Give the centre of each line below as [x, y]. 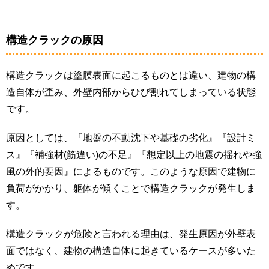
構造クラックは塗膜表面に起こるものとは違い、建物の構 [131, 75]
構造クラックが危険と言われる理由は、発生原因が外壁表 [131, 234]
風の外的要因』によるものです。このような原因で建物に [131, 171]
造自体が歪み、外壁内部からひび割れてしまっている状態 [131, 92]
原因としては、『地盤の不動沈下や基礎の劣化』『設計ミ [131, 138]
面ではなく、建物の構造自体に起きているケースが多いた [131, 250]
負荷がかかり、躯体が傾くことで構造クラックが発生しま [131, 188]
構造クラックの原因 [55, 40]
